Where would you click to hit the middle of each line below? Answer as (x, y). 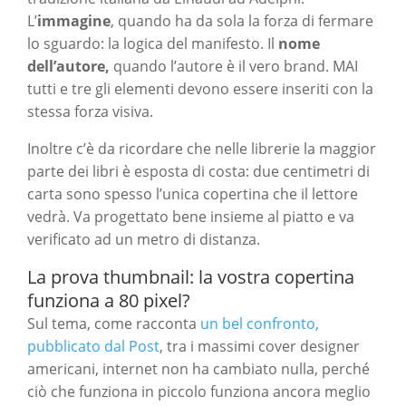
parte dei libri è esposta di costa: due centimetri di (198, 172)
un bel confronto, (260, 324)
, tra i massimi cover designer (260, 347)
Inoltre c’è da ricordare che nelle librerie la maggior (202, 149)
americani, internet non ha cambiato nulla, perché (198, 369)
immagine (74, 21)
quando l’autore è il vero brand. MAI (234, 67)
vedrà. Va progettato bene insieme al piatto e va (191, 217)
